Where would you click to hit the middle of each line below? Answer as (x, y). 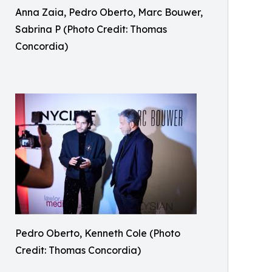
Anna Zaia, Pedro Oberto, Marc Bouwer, (109, 12)
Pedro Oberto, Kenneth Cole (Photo (98, 233)
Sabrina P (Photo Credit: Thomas (91, 29)
